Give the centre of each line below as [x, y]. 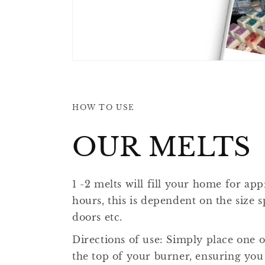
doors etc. [97, 217]
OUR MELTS [161, 147]
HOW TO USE [104, 107]
